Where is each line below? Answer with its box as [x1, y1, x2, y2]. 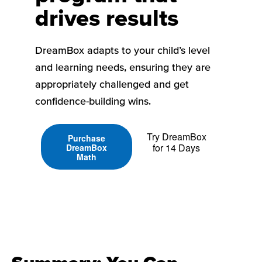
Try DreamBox [146, 129, 206, 143]
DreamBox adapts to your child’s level [35, 44, 210, 57]
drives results [35, 4, 178, 31]
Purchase [67, 132, 105, 144]
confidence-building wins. [35, 95, 151, 108]
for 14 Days [153, 140, 201, 154]
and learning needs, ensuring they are [35, 61, 211, 74]
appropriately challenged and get [35, 78, 189, 91]
